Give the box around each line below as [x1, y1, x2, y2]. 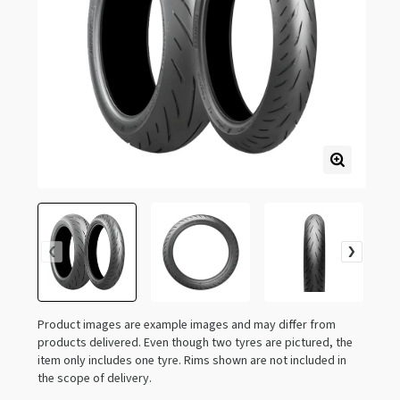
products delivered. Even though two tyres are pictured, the [37, 333, 353, 352]
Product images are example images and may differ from [37, 315, 336, 334]
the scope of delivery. [37, 369, 152, 387]
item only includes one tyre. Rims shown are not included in [37, 351, 346, 370]
